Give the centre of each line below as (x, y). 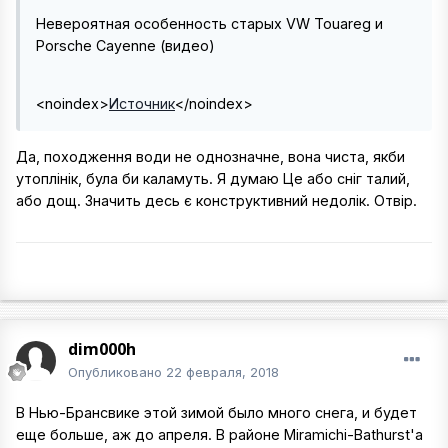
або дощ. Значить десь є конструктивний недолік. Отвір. (216, 200)
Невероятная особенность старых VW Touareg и (209, 24)
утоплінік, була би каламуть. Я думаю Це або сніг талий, (213, 178)
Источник (142, 104)
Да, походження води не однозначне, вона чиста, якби (210, 156)
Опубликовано (117, 372)
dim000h (102, 349)
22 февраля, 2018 (222, 372)
